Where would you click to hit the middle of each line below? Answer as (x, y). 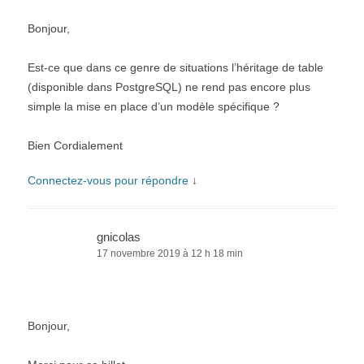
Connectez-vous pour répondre (108, 181)
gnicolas (119, 237)
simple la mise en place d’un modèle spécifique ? (154, 107)
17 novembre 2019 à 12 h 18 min (170, 254)
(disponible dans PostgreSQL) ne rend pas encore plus (169, 87)
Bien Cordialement (75, 146)
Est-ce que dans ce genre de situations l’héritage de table (175, 68)
